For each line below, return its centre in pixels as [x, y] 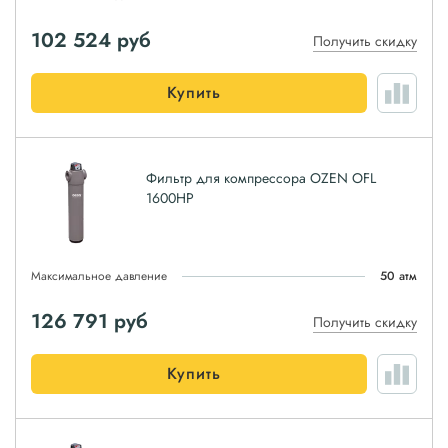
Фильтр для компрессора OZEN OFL [261, 178]
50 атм [398, 276]
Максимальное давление [99, 276]
